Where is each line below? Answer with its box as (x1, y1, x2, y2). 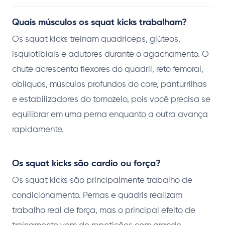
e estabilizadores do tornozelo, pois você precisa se (12, 95, 210, 104)
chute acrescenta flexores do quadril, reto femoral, (12, 65, 203, 74)
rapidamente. (12, 126, 64, 135)
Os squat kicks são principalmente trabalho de (12, 176, 192, 185)
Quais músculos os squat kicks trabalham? (12, 18, 187, 28)
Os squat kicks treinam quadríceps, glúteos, (12, 35, 180, 44)
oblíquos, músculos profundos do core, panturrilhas (12, 80, 207, 89)
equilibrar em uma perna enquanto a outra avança (12, 110, 208, 120)
